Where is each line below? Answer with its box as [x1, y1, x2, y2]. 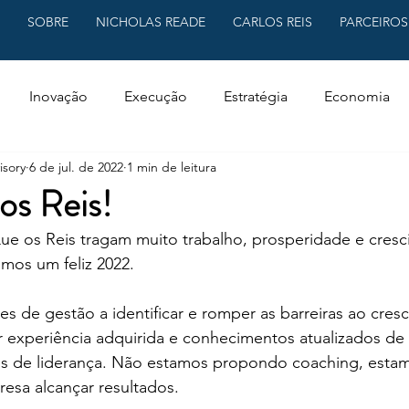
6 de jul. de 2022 [29, 158, 123, 175]
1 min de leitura [127, 158, 216, 175]
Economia [324, 88, 390, 105]
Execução [124, 88, 187, 105]
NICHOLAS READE [96, 14, 206, 30]
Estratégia [224, 88, 288, 105]
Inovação [29, 88, 88, 105]
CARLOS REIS [233, 14, 313, 30]
